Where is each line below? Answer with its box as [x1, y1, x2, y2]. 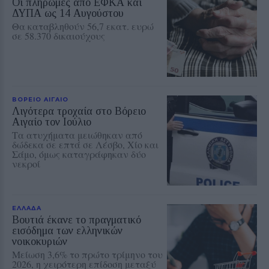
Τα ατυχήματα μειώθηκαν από [12, 128, 142, 141]
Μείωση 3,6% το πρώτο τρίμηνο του [12, 247, 163, 261]
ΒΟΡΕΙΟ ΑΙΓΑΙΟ [12, 95, 68, 103]
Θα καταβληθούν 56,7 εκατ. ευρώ [12, 19, 154, 32]
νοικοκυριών [12, 235, 67, 247]
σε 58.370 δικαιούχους [12, 29, 105, 42]
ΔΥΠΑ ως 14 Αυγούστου [12, 7, 124, 19]
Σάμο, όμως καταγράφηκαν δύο [12, 147, 146, 160]
